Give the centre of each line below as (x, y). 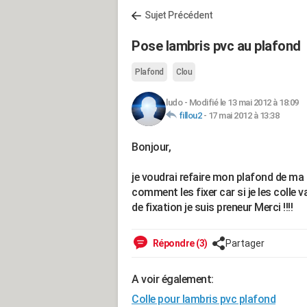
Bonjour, (151, 147)
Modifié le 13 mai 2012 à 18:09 (244, 102)
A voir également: (173, 279)
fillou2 (190, 115)
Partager (245, 243)
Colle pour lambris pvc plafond (204, 299)
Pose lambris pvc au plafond (216, 46)
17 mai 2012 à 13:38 (243, 115)
